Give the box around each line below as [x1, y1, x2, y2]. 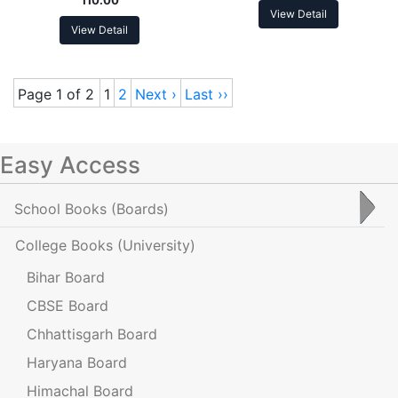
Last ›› [185, 84, 228, 103]
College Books [15, 235, 117, 254]
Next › [135, 84, 177, 103]
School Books [14, 199, 111, 218]
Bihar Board [27, 267, 105, 286]
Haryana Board [27, 353, 127, 371]
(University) [117, 235, 195, 254]
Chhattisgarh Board [27, 324, 157, 343]
